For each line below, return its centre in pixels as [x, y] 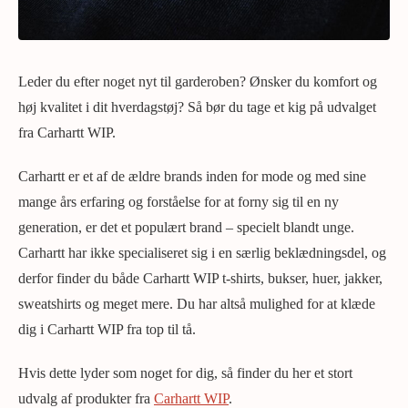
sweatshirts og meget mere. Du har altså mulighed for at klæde [197, 303]
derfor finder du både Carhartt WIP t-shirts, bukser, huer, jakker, [200, 278]
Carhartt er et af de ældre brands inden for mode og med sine [192, 176]
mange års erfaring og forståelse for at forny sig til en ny [178, 201]
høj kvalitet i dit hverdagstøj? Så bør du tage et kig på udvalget [197, 107]
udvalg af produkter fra [86, 398]
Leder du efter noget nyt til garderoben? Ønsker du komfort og [198, 81]
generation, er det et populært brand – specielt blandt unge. [186, 227]
